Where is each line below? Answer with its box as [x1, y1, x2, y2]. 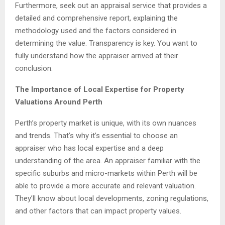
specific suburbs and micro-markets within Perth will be [15, 169, 197, 178]
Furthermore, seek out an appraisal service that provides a [15, 1, 207, 11]
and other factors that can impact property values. [15, 206, 181, 216]
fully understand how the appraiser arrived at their [15, 51, 178, 61]
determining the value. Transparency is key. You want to [15, 39, 197, 48]
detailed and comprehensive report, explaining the [15, 14, 178, 23]
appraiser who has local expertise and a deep [15, 144, 164, 153]
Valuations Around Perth [15, 97, 102, 107]
